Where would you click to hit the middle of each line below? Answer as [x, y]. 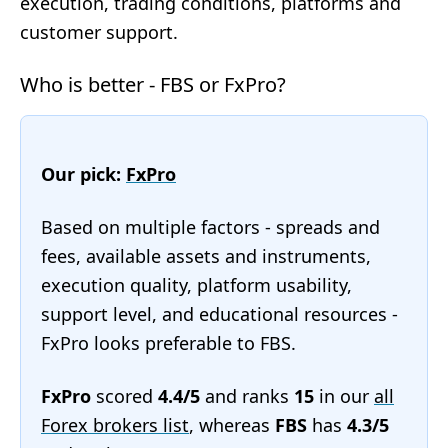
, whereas [232, 425]
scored [124, 396]
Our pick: [83, 174]
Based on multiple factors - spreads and [210, 227]
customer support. [99, 32]
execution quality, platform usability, [196, 285]
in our [344, 396]
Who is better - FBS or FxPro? [153, 84]
